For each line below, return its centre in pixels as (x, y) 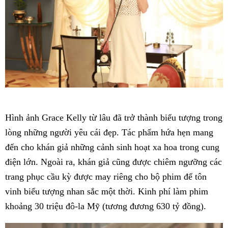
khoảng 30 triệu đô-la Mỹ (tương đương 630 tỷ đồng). (106, 206)
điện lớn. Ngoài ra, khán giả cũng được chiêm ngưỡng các (113, 162)
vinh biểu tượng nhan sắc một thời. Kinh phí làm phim (107, 191)
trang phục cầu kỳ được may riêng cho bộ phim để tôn (106, 176)
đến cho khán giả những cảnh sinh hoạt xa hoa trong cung (112, 147)
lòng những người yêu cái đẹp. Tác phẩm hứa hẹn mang (109, 132)
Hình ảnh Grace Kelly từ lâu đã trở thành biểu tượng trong (114, 117)
